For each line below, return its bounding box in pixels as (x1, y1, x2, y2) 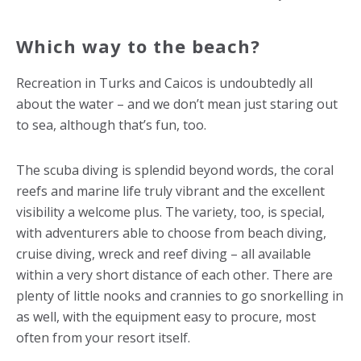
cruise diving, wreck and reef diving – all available (16, 244, 311, 263)
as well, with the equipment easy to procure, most (16, 307, 316, 326)
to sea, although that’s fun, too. (16, 115, 206, 134)
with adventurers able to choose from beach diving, (16, 223, 326, 242)
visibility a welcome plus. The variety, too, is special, (16, 202, 325, 221)
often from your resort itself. (16, 328, 190, 346)
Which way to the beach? (16, 33, 260, 58)
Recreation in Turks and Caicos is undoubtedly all (16, 73, 313, 92)
